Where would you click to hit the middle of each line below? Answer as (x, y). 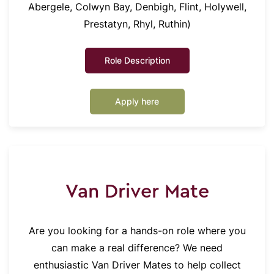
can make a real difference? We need (137, 248)
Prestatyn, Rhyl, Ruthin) (137, 24)
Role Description (137, 61)
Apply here (137, 102)
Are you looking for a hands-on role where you (137, 231)
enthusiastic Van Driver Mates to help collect (137, 265)
